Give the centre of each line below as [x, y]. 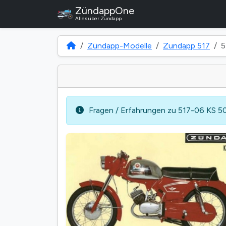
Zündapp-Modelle [120, 46]
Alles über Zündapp [98, 18]
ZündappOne [105, 11]
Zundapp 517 [186, 46]
